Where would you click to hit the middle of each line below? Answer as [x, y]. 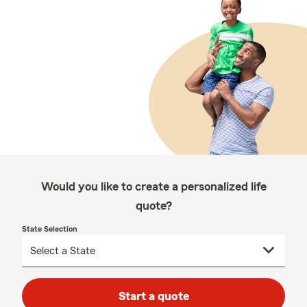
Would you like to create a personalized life [153, 186]
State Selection [50, 229]
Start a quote [153, 296]
